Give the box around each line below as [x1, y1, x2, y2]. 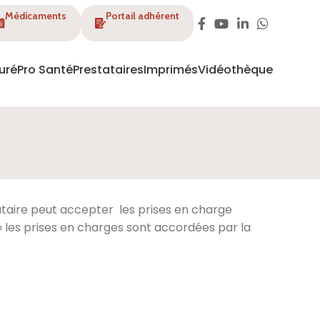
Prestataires [73, 61, 144, 78]
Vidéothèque [198, 61, 273, 78]
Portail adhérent [106, 9, 179, 22]
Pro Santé [17, 61, 73, 78]
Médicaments [5, 9, 66, 22]
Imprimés [144, 61, 198, 78]
